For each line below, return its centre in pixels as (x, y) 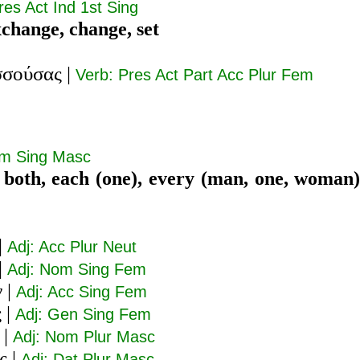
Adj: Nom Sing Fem (77, 269)
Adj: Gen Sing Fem (83, 314)
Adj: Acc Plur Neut (72, 246)
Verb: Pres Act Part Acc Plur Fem (194, 74)
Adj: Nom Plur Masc (84, 336)
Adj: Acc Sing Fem (82, 291)
